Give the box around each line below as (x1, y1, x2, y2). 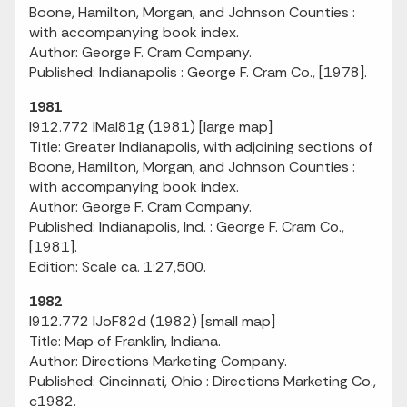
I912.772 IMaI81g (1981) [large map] (29, 117, 273, 136)
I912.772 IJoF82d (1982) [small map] (29, 312, 275, 331)
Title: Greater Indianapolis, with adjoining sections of (29, 137, 373, 156)
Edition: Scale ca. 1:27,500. (29, 257, 206, 276)
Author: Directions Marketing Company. (29, 352, 287, 371)
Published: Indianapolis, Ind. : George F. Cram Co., (29, 217, 344, 236)
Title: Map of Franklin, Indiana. (29, 332, 221, 351)
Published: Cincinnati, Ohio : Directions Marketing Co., (29, 372, 376, 391)
